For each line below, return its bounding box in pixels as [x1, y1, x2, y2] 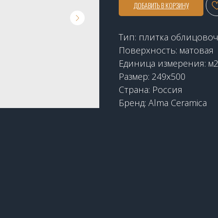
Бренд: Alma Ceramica [119, 96, 207, 109]
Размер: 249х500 [119, 70, 185, 82]
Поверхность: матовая [119, 44, 214, 56]
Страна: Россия [119, 83, 182, 95]
